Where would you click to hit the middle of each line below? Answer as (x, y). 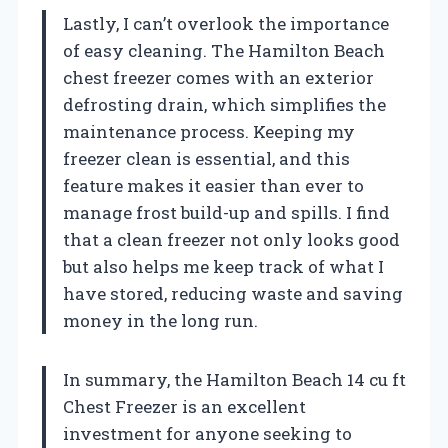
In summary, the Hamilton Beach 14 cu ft (234, 380)
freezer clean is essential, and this (206, 159)
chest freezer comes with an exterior (218, 78)
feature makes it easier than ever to (213, 186)
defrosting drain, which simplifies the (224, 105)
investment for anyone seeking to (207, 434)
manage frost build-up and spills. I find (226, 213)
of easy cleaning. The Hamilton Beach (224, 51)
